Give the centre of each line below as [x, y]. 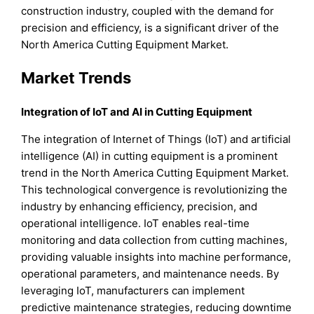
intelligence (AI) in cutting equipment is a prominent [150, 156]
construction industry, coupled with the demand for [148, 11]
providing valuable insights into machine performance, [156, 257]
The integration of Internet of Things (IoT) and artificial [156, 139]
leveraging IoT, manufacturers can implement [133, 290]
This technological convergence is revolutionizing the [155, 189]
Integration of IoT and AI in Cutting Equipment [137, 111]
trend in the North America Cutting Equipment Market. [155, 172]
